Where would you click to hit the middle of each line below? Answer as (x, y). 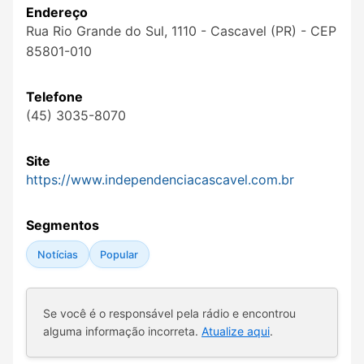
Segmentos (63, 225)
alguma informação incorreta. (122, 331)
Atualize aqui (236, 331)
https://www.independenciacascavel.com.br (160, 180)
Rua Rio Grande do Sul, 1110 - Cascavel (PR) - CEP (181, 31)
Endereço (57, 13)
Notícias (57, 254)
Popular (119, 254)
